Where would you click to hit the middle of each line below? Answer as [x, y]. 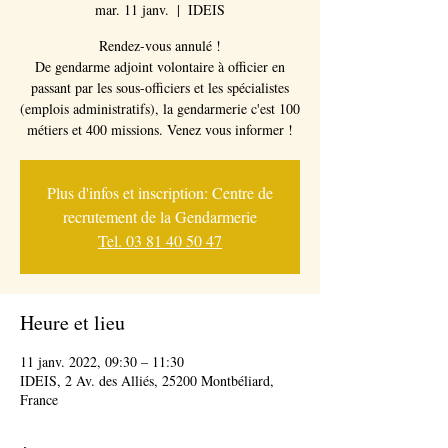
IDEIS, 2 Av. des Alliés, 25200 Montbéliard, [147, 380]
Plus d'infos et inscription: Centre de [160, 192]
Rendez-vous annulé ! [160, 45]
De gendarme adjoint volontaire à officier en [160, 66]
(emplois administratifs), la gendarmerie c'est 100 [160, 108]
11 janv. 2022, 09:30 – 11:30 [102, 361]
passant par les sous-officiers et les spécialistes [160, 87]
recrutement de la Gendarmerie [160, 216]
